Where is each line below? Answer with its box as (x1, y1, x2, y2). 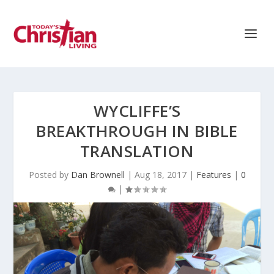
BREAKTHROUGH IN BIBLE (36, 120, 238, 142)
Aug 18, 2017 (134, 169, 187, 180)
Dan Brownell (70, 169, 125, 180)
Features (196, 169, 231, 180)
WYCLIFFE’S (93, 100, 181, 122)
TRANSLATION (80, 140, 194, 162)
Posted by (28, 169, 71, 180)
